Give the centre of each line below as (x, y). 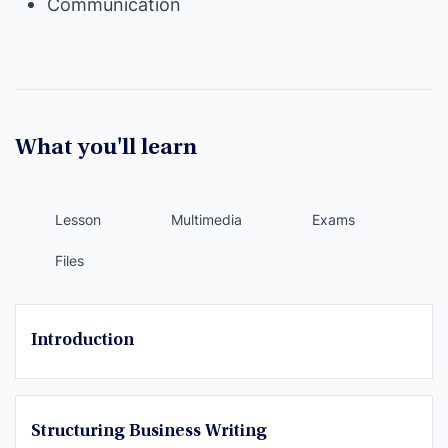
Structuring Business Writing (149, 431)
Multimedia (206, 219)
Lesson (78, 219)
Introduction (82, 340)
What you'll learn (106, 148)
